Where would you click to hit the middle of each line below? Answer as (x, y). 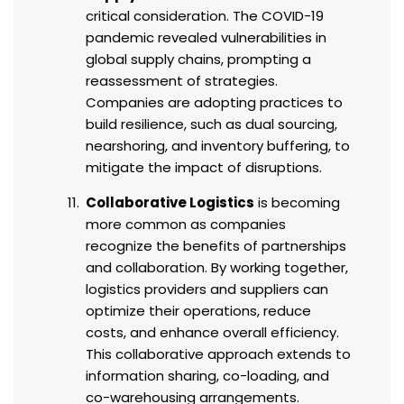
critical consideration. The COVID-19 (205, 16)
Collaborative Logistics (170, 203)
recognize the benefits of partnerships (216, 246)
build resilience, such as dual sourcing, (211, 124)
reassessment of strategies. (182, 81)
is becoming (297, 203)
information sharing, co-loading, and (207, 376)
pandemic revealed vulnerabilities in (206, 38)
